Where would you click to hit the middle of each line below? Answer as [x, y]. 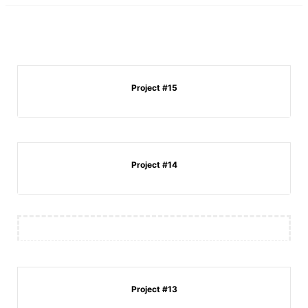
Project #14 [154, 165]
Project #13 [154, 289]
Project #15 [154, 88]
